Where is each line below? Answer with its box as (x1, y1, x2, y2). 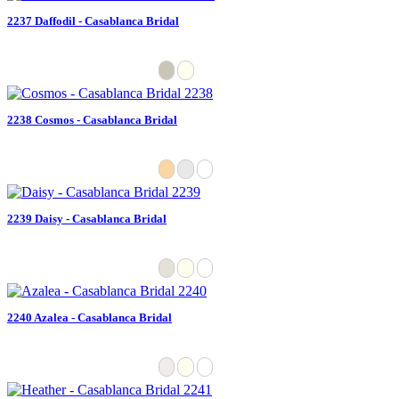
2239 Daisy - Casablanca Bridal (7, 211, 167, 225)
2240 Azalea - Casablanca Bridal (7, 310, 172, 324)
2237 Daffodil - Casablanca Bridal (7, 13, 179, 28)
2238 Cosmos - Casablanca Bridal (7, 112, 177, 126)
